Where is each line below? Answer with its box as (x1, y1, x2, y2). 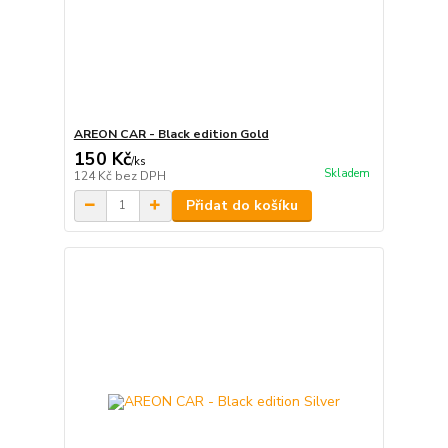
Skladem (323, 166, 370, 182)
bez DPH (114, 167, 166, 184)
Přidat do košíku (185, 195, 298, 215)
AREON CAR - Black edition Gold (73, 125, 269, 142)
